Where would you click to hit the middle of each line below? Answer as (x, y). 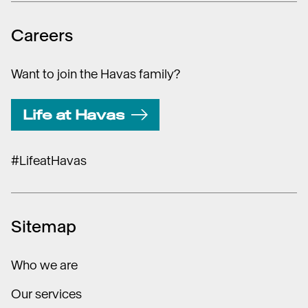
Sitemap (44, 227)
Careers (42, 35)
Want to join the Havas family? (96, 74)
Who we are (44, 265)
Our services (46, 294)
